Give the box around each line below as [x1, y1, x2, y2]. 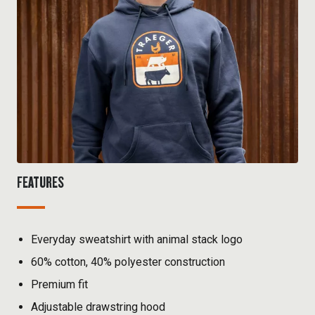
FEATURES [17, 172, 64, 192]
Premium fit [31, 278, 88, 291]
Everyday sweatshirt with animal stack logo [31, 233, 243, 246]
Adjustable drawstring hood [31, 300, 165, 314]
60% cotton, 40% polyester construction [31, 255, 225, 269]
